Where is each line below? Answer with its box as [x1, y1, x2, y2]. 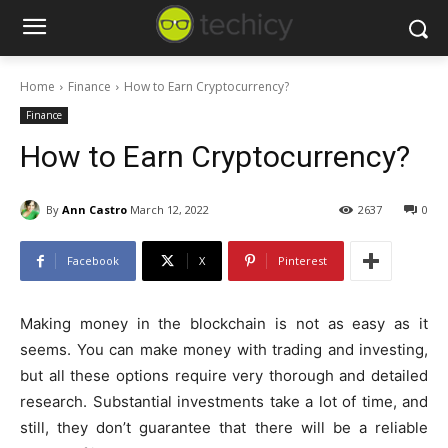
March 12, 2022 [130, 202, 209, 218]
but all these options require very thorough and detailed [20, 366, 428, 386]
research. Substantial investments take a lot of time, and [20, 392, 428, 412]
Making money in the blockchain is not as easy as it [20, 314, 428, 334]
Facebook [67, 253, 119, 269]
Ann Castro [62, 201, 127, 217]
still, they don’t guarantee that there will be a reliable [20, 418, 428, 438]
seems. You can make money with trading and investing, [20, 340, 428, 360]
